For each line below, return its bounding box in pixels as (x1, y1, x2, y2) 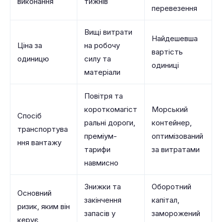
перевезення (152, 3, 197, 13)
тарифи (84, 145, 111, 154)
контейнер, (152, 118, 192, 127)
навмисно (84, 158, 118, 167)
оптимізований (152, 131, 203, 141)
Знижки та (84, 182, 121, 191)
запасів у (84, 209, 115, 218)
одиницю (17, 54, 49, 63)
